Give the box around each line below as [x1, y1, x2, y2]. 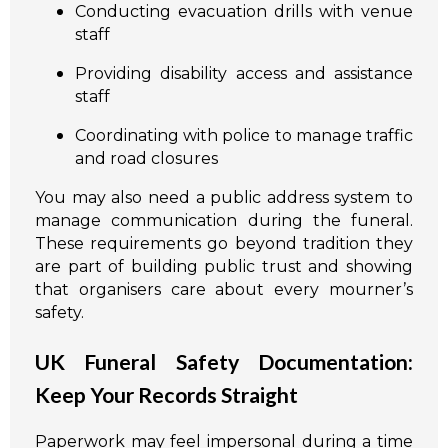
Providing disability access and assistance [75, 64, 413, 84]
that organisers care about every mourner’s [35, 280, 413, 300]
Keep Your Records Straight [35, 382, 298, 409]
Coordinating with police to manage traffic [75, 126, 413, 146]
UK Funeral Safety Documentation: [35, 349, 413, 376]
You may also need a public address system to [35, 188, 413, 208]
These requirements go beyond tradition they [35, 234, 413, 254]
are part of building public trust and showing [35, 257, 413, 277]
